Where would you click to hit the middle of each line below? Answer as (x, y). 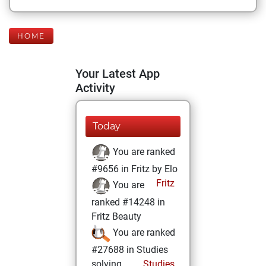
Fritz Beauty (116, 216)
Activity (95, 88)
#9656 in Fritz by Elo (134, 169)
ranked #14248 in (128, 202)
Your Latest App (118, 74)
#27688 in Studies (130, 250)
